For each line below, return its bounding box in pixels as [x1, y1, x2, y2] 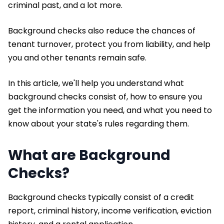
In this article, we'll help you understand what [8, 77, 184, 89]
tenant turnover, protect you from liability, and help [8, 38, 210, 50]
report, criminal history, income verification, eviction [8, 204, 211, 216]
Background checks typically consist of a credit [8, 191, 194, 203]
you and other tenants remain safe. [8, 51, 146, 63]
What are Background [8, 145, 170, 165]
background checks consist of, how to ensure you [8, 90, 202, 102]
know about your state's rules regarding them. [8, 117, 189, 129]
